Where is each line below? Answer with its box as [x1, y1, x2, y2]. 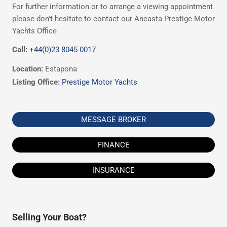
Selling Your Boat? [12, 212, 87, 223]
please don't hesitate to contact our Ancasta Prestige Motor [12, 14, 215, 23]
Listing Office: [12, 78, 62, 87]
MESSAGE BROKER [81, 115, 146, 125]
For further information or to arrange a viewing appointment [12, 2, 213, 11]
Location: [12, 64, 45, 74]
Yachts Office [12, 26, 57, 35]
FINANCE [97, 140, 130, 150]
